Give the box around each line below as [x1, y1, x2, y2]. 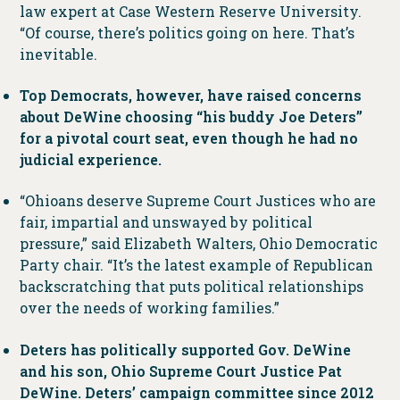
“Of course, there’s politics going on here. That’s [19, 22, 354, 42]
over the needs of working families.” [19, 298, 283, 318]
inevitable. [19, 44, 97, 63]
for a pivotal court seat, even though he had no [19, 129, 358, 148]
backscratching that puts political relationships [19, 277, 363, 296]
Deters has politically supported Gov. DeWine [19, 339, 351, 359]
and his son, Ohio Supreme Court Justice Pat [19, 361, 342, 380]
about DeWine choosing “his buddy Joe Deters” [19, 107, 362, 127]
